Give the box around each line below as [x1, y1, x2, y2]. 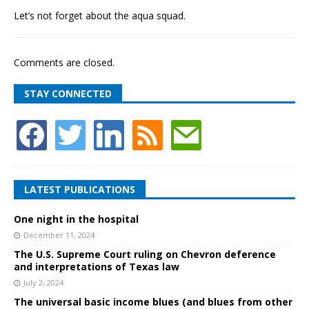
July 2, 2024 [23, 277, 63, 288]
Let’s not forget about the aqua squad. [14, 9, 186, 23]
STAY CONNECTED [24, 87, 112, 101]
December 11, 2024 [23, 230, 94, 241]
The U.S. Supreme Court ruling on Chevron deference [14, 248, 276, 261]
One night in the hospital [14, 212, 139, 226]
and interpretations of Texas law [14, 260, 179, 274]
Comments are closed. [14, 56, 114, 70]
